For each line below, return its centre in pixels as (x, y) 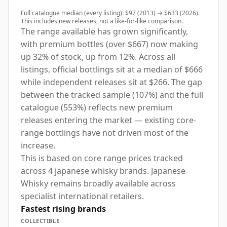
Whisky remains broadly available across (98, 183)
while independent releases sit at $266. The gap (111, 82)
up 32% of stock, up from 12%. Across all (98, 56)
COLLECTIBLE (40, 220)
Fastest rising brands (63, 209)
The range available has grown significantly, (104, 31)
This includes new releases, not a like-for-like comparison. (102, 21)
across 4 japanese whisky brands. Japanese (103, 171)
